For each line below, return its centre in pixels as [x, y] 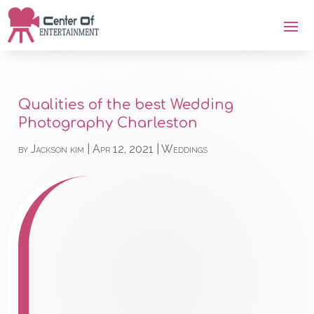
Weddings [185, 149]
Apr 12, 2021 [123, 149]
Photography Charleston [108, 123]
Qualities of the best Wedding [126, 105]
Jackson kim [58, 149]
